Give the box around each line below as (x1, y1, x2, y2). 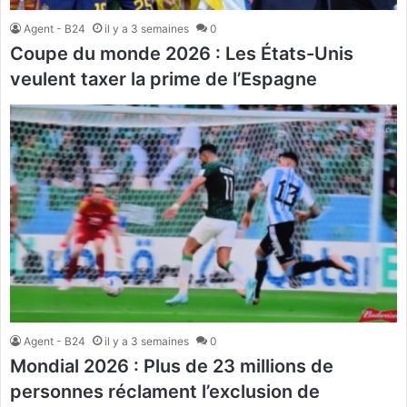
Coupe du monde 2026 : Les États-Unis (10, 42, 353, 65)
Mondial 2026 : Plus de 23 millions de (10, 355, 333, 378)
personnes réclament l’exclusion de (10, 381, 320, 403)
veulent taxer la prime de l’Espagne (10, 67, 317, 90)
